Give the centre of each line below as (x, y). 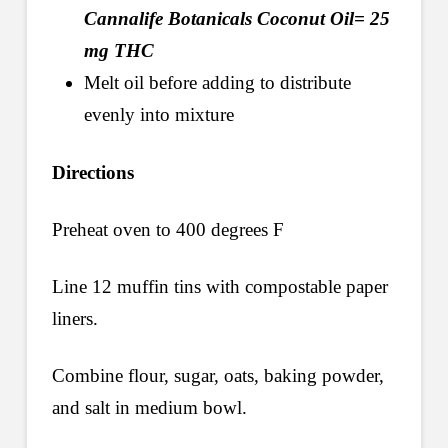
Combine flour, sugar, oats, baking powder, (217, 376)
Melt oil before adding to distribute (217, 83)
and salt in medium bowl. (149, 408)
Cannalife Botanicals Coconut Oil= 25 (236, 19)
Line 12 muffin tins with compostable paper (219, 287)
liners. (74, 319)
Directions (92, 172)
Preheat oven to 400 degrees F (167, 229)
